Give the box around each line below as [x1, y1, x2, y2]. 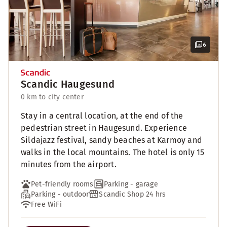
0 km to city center [21, 93, 84, 101]
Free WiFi [31, 200, 62, 209]
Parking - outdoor [31, 190, 89, 199]
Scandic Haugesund [21, 78, 115, 90]
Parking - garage [103, 179, 158, 188]
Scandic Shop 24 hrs [99, 190, 166, 199]
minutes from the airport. [21, 160, 117, 169]
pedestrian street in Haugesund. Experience [21, 123, 187, 133]
